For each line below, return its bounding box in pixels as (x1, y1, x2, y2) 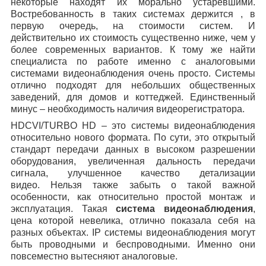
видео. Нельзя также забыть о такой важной (11, 179, 255, 190)
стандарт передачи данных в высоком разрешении (11, 144, 255, 154)
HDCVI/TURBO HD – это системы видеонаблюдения (11, 120, 255, 131)
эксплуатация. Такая (11, 203, 116, 214)
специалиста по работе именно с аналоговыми (11, 56, 255, 66)
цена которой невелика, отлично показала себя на (11, 215, 255, 226)
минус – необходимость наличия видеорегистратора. (11, 103, 245, 114)
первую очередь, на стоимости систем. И (11, 20, 255, 31)
